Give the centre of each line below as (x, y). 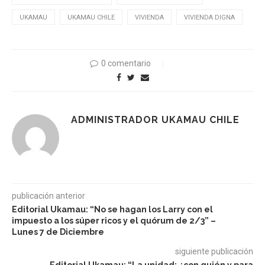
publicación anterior (49, 195)
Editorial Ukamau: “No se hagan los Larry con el (112, 209)
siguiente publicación (214, 251)
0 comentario (126, 63)
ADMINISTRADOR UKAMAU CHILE (155, 119)
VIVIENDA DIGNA (209, 17)
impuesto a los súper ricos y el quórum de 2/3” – (114, 220)
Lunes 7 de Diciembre (58, 232)
